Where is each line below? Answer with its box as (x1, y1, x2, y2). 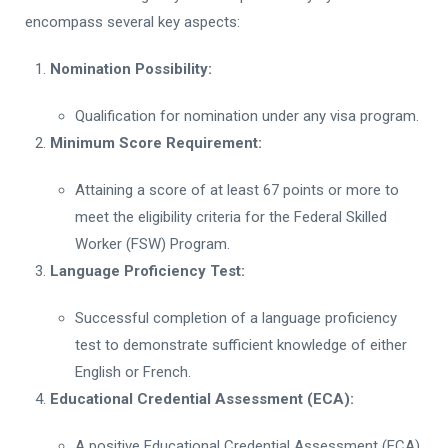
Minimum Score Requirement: (50, 133, 262, 152)
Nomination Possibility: (50, 59, 212, 78)
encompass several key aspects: (25, 12, 240, 31)
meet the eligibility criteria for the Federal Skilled (75, 207, 387, 226)
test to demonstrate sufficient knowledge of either (75, 335, 407, 354)
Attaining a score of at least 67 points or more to (75, 180, 399, 199)
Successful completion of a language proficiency (75, 308, 397, 327)
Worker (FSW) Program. (75, 234, 230, 253)
